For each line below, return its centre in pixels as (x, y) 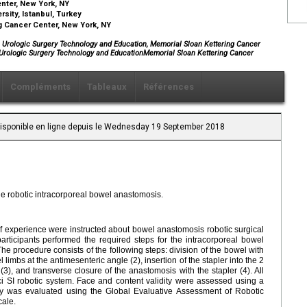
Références (169, 87)
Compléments (40, 87)
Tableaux (107, 87)
